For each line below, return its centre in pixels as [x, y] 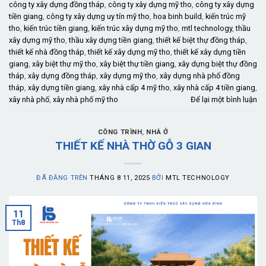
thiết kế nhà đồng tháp [47, 52]
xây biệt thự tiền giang [137, 64]
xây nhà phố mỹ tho [85, 99]
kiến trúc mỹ [226, 16]
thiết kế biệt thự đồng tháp [201, 40]
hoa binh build [178, 16]
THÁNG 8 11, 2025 [120, 178]
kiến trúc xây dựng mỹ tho [135, 28]
